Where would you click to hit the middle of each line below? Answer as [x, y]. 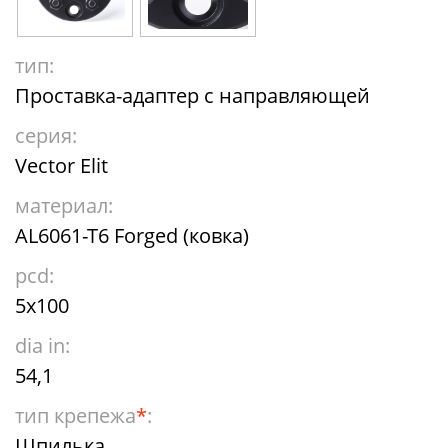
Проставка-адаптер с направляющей [192, 95]
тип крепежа [75, 415]
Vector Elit [61, 165]
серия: [46, 135]
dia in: [42, 345]
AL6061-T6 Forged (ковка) [132, 235]
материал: [64, 205]
